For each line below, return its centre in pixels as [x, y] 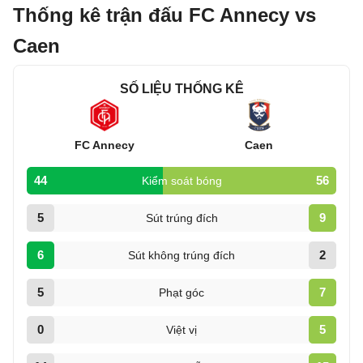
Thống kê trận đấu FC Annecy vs [164, 15]
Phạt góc [181, 293]
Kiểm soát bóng [181, 181]
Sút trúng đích [181, 218]
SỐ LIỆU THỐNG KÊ [181, 89]
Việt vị [181, 330]
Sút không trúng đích [181, 255]
